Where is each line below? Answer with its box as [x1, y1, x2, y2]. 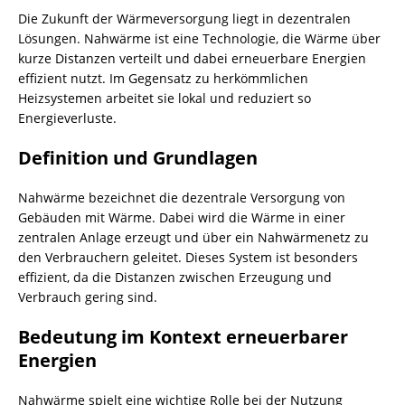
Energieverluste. [18, 109, 117, 127]
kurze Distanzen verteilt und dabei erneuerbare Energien [18, 50, 366, 67]
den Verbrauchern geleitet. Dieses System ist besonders [18, 249, 358, 266]
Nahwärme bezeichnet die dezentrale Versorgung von [18, 189, 345, 206]
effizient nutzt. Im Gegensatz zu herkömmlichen [18, 70, 308, 87]
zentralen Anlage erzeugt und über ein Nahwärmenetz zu [18, 229, 369, 246]
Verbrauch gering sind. [18, 288, 157, 306]
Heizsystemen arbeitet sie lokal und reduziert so [18, 89, 311, 107]
